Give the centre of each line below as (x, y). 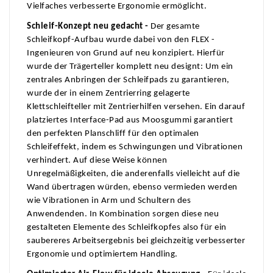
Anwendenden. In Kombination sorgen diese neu (123, 214)
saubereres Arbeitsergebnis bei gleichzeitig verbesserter (136, 241)
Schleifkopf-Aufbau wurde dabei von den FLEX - (121, 40)
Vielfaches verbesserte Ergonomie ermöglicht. (117, 7)
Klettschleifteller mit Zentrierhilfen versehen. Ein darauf (136, 107)
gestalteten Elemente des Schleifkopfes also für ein (127, 228)
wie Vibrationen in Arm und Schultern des (109, 201)
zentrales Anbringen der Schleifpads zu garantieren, (128, 80)
